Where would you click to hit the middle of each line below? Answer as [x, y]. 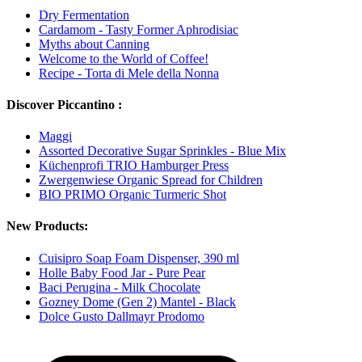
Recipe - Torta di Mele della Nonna [129, 73]
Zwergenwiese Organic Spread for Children [151, 180]
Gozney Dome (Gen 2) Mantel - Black [137, 301]
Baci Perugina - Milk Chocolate [120, 287]
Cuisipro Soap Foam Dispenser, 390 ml [139, 258]
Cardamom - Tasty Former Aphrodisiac [139, 29]
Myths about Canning [94, 44]
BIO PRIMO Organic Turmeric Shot [133, 195]
